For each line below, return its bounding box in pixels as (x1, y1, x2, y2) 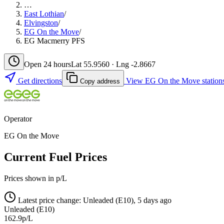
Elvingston (24, 18, 58, 27)
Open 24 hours (24, 59, 71, 68)
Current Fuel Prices (4, 150, 107, 163)
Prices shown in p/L (4, 173, 67, 182)
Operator (4, 114, 32, 123)
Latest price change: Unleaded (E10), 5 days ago (16, 195, 171, 204)
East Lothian (24, 9, 64, 18)
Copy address (78, 77, 120, 85)
